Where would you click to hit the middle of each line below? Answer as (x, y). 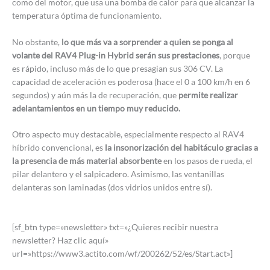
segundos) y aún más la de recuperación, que (95, 95)
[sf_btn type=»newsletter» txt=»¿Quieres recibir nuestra (115, 227)
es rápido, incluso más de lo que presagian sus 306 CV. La (118, 68)
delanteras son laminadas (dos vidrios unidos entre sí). (112, 187)
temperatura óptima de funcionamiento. (87, 15)
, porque (235, 55)
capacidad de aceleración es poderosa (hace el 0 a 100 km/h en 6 (131, 81)
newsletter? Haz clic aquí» (60, 240)
